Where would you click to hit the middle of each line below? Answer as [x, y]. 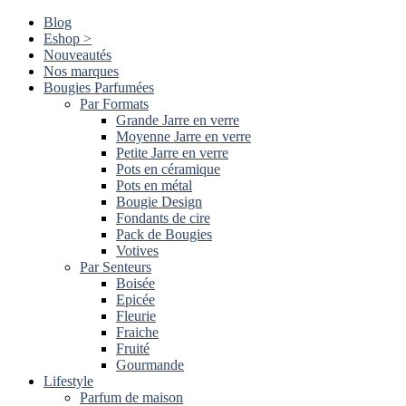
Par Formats [114, 104]
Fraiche [137, 332]
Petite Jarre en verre [172, 153]
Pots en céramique [168, 169]
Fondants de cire [163, 218]
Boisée [135, 283]
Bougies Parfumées [99, 87]
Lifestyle [68, 381]
